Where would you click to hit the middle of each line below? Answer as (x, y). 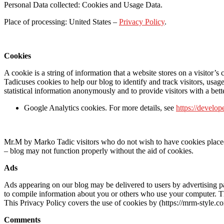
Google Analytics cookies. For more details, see (100, 107)
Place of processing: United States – (61, 21)
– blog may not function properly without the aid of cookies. (99, 150)
